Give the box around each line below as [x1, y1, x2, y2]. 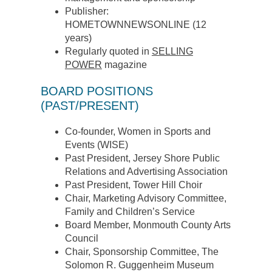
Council [64, 233, 98, 244]
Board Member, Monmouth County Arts [64, 220, 231, 231]
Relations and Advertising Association [64, 166, 228, 177]
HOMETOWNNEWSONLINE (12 [64, 19, 206, 30]
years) [64, 33, 92, 44]
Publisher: [64, 6, 109, 17]
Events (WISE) [64, 140, 128, 151]
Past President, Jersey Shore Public [64, 153, 220, 164]
